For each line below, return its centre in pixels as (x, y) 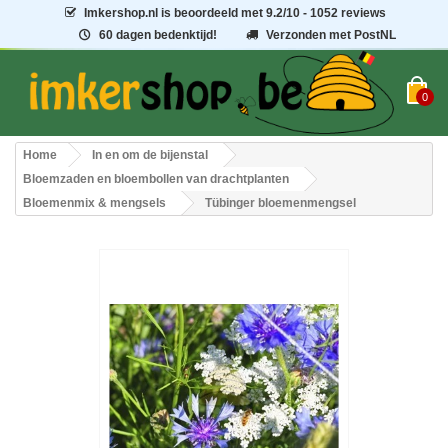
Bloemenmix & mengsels (94, 203)
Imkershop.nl (121, 13)
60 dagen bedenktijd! (157, 35)
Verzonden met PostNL (331, 35)
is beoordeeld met (212, 13)
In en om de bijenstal (150, 155)
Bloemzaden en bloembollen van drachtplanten (156, 179)
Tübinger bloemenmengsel (280, 203)
